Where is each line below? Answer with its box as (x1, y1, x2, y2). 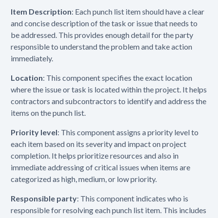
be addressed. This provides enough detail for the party (11, 30, 194, 39)
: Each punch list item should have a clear (72, 6, 205, 16)
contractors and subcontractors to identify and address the (11, 96, 207, 106)
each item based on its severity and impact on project (11, 139, 187, 148)
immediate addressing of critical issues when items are (11, 162, 191, 172)
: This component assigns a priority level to (57, 127, 199, 137)
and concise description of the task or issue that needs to (11, 18, 198, 28)
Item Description (11, 6, 72, 16)
